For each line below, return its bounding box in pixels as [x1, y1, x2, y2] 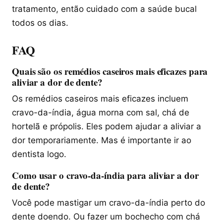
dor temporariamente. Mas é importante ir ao [12, 135, 191, 145]
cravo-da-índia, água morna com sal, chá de [12, 107, 189, 117]
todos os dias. [12, 17, 68, 28]
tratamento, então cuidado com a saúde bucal [12, 3, 197, 14]
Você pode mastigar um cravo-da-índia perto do [12, 197, 205, 208]
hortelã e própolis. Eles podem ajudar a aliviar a [12, 121, 201, 131]
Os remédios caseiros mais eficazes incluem [12, 93, 188, 104]
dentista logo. [12, 149, 66, 159]
